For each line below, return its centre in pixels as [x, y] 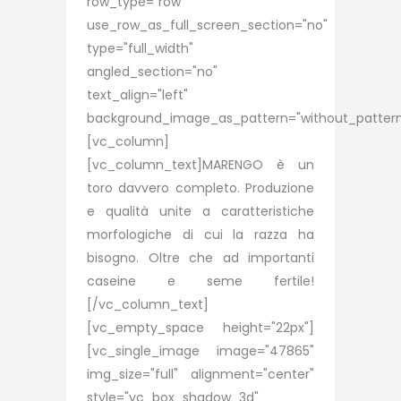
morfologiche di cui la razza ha [200, 235]
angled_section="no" [152, 72]
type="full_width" [140, 48]
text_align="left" [137, 95]
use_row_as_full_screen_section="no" [207, 25]
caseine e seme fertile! [200, 281]
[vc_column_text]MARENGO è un [200, 165]
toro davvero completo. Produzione [200, 188]
